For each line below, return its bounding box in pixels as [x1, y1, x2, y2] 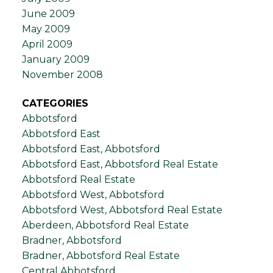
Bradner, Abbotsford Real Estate [21, 250, 180, 261]
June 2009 [21, 7, 75, 19]
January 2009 [21, 53, 90, 65]
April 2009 [21, 38, 73, 50]
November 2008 [21, 68, 103, 80]
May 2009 [21, 23, 70, 35]
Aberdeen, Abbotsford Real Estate [21, 219, 189, 231]
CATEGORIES [21, 97, 88, 109]
